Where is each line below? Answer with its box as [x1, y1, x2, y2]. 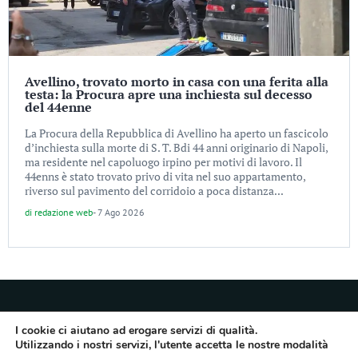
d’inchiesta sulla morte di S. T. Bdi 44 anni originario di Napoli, [25, 140, 328, 155]
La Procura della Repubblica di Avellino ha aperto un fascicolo [25, 125, 328, 141]
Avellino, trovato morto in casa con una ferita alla [25, 73, 328, 90]
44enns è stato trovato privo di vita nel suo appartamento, [25, 169, 305, 184]
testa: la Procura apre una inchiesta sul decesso [25, 86, 312, 103]
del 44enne [25, 98, 92, 116]
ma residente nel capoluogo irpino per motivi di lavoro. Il [25, 154, 302, 169]
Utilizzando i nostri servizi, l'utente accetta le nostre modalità [15, 337, 328, 352]
